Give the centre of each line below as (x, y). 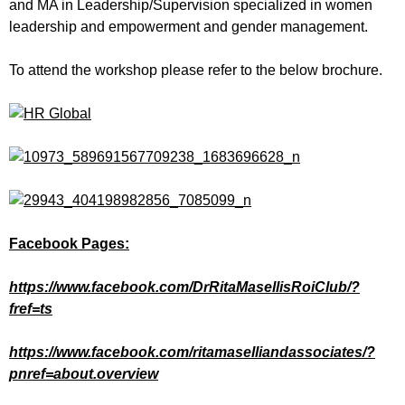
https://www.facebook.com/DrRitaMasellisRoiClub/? (184, 287)
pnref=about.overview (84, 373)
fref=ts (31, 308)
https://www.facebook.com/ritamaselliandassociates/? (192, 352)
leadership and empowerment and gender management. (188, 26)
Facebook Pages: (69, 243)
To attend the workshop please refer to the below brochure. (196, 70)
